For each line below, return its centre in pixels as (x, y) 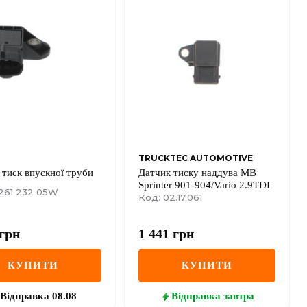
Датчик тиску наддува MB (197, 173)
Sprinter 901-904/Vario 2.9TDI (204, 185)
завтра (238, 296)
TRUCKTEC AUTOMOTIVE (196, 158)
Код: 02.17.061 (170, 198)
